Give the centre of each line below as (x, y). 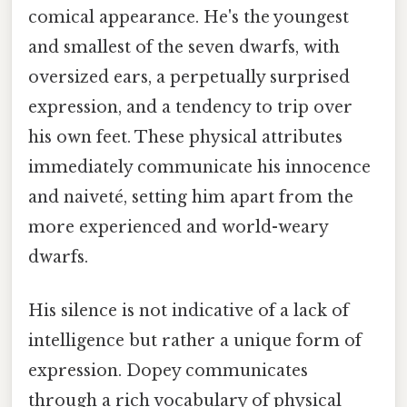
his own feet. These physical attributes (185, 137)
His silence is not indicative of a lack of (189, 310)
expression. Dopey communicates (168, 370)
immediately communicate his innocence (199, 167)
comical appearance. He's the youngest (189, 17)
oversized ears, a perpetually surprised (189, 77)
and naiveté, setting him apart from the (191, 197)
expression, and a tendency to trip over (190, 107)
